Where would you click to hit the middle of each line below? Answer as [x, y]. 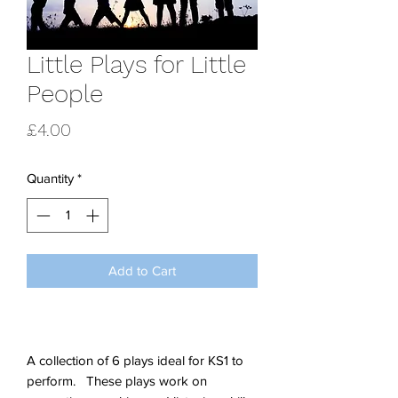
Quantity [50, 178]
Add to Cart [142, 270]
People [65, 94]
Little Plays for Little [136, 64]
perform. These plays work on [117, 380]
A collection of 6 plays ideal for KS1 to [135, 360]
